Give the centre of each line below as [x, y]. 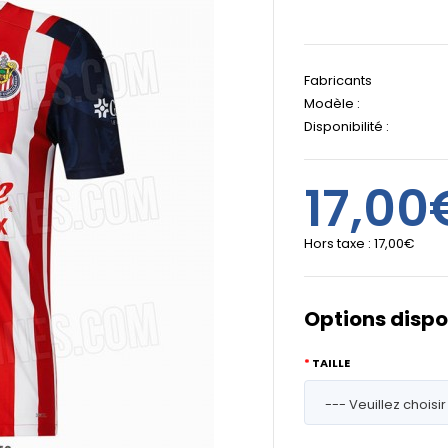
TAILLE [331, 363]
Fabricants [338, 80]
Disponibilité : [346, 126]
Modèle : [332, 103]
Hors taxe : [339, 243]
